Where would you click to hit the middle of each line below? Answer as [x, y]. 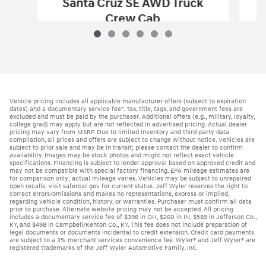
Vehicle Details [133, 61]
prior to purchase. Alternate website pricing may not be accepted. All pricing [121, 209]
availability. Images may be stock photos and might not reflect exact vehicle [122, 155]
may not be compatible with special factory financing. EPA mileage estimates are [129, 170]
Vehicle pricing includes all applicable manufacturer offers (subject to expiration [128, 101]
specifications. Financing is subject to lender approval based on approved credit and [132, 163]
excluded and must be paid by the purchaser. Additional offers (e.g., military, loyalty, [132, 116]
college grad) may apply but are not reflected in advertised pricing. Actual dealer [128, 124]
